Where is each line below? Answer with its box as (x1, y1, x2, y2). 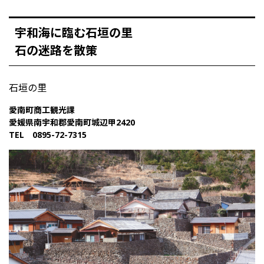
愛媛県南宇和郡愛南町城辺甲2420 (9, 116, 135, 128)
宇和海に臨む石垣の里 (15, 24, 133, 41)
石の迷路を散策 (15, 42, 97, 58)
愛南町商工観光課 (9, 104, 75, 115)
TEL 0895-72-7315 (9, 128, 87, 140)
